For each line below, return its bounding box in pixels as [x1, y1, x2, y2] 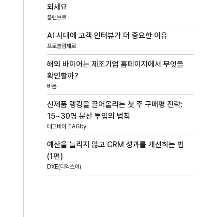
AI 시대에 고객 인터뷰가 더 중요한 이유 [47, 31, 168, 40]
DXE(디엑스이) [47, 163, 82, 170]
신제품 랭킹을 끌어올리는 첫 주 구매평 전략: [47, 99, 183, 109]
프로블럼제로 [47, 42, 77, 49]
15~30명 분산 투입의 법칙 [47, 111, 131, 121]
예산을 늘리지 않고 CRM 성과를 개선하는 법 [47, 139, 185, 149]
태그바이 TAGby [47, 123, 87, 130]
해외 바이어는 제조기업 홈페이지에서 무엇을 [47, 59, 184, 69]
